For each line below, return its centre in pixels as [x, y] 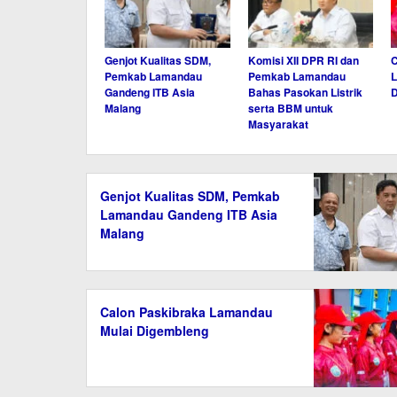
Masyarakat [278, 124]
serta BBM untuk [290, 108]
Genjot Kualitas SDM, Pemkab [190, 195]
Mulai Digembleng [155, 330]
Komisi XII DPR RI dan [303, 60]
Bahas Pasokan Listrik [305, 92]
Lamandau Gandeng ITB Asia [189, 214]
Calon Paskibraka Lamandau [187, 311]
